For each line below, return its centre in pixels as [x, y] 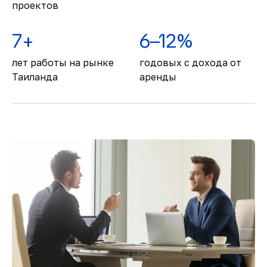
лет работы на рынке [63, 63]
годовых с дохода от [190, 63]
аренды [158, 77]
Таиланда [35, 77]
